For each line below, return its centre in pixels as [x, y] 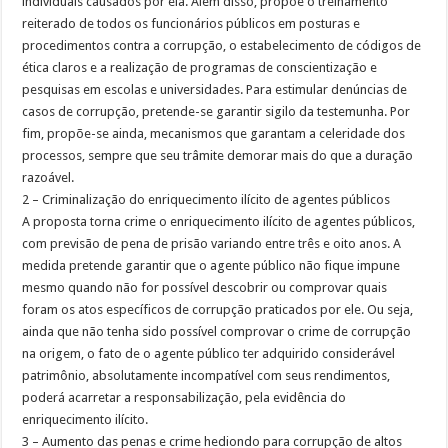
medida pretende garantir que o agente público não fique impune [211, 265]
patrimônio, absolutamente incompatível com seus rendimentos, [206, 375]
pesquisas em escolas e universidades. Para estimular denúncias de [215, 89]
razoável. [48, 177]
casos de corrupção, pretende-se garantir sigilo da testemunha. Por [216, 111]
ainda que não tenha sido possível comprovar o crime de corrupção [217, 331]
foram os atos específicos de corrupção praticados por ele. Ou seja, [218, 309]
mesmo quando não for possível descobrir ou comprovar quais [205, 287]
